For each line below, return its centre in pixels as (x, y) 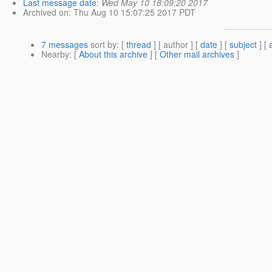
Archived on (46, 12)
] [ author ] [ (176, 45)
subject (243, 45)
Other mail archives (197, 54)
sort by (102, 45)
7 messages (65, 45)
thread (139, 45)
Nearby (55, 54)
